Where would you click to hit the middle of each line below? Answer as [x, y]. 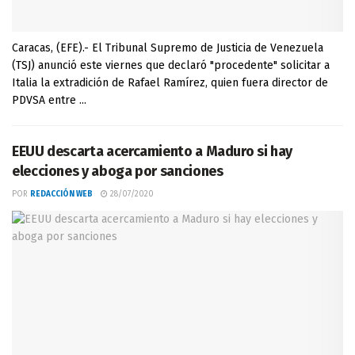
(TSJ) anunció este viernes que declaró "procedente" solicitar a [171, 65]
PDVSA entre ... [49, 100]
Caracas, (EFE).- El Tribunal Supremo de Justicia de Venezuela [168, 48]
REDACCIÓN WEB [61, 194]
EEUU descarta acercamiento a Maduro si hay [152, 151]
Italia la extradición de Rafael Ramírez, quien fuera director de [170, 83]
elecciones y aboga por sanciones [118, 171]
